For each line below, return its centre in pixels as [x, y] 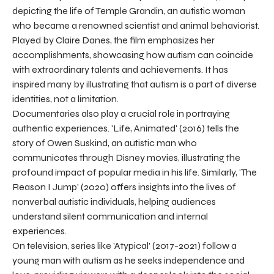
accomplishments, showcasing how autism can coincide [133, 54]
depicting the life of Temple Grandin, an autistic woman [129, 10]
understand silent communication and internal [110, 216]
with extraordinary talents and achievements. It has [120, 69]
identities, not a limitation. [65, 98]
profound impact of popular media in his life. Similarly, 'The [135, 172]
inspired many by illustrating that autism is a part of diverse [135, 84]
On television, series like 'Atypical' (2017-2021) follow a [124, 245]
